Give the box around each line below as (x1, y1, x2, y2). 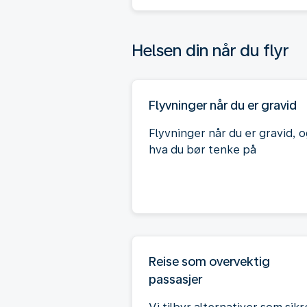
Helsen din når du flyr (132, 40, 288, 60)
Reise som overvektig (149, 254, 270, 269)
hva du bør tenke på (149, 143, 256, 156)
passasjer (149, 271, 202, 286)
